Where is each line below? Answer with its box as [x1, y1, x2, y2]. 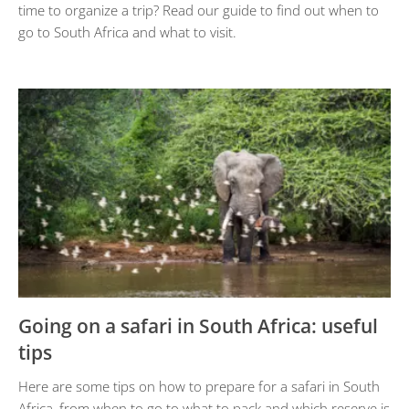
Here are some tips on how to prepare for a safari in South [18, 377, 380, 395]
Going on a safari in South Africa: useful [18, 313, 378, 339]
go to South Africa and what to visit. [18, 22, 236, 41]
